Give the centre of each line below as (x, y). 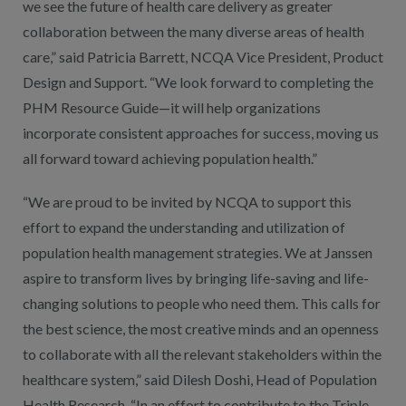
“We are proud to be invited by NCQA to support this (187, 202)
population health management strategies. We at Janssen (198, 252)
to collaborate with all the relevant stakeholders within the (202, 354)
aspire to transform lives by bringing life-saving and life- (196, 278)
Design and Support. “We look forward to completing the (198, 82)
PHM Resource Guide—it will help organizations (172, 107)
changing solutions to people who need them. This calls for (202, 303)
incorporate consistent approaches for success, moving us (201, 133)
